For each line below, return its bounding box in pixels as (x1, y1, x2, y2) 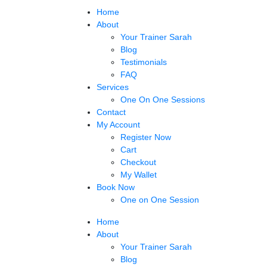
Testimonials (120, 57, 167, 67)
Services (97, 82, 129, 92)
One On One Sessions (120, 95, 205, 104)
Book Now (97, 182, 135, 192)
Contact (97, 107, 126, 117)
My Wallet (120, 170, 157, 179)
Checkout (120, 157, 156, 167)
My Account (97, 120, 140, 129)
